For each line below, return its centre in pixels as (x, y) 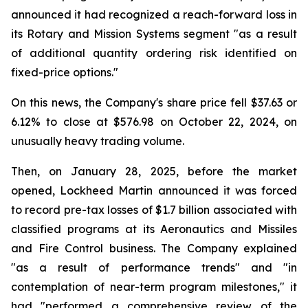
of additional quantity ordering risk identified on (154, 53)
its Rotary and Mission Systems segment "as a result (154, 34)
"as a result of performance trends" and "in (154, 267)
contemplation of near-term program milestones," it (154, 287)
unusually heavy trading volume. (98, 141)
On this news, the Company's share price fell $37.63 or (154, 102)
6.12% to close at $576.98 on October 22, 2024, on (154, 122)
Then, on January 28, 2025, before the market (154, 171)
